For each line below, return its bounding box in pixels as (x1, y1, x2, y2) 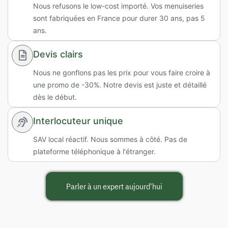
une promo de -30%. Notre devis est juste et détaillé (33, 80, 207, 89)
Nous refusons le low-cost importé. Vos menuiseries (33, 1, 204, 10)
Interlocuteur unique (33, 115, 123, 126)
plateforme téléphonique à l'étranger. (33, 147, 156, 156)
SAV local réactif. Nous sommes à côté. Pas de (33, 134, 187, 144)
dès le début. (33, 92, 77, 101)
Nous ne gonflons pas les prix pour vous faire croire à (33, 68, 210, 77)
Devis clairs (33, 48, 83, 60)
